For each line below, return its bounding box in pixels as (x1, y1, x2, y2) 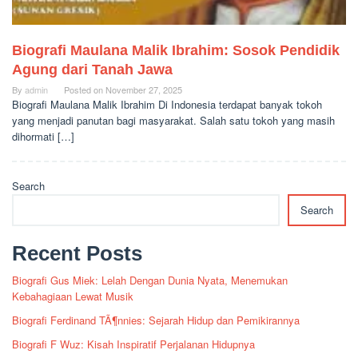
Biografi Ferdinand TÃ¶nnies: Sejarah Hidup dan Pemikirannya (12, 312, 300, 328)
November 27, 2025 (105, 83, 182, 97)
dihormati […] (12, 129, 74, 145)
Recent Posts (12, 241, 142, 266)
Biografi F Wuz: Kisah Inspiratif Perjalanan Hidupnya (12, 336, 255, 352)
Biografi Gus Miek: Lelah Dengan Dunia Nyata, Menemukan (12, 272, 288, 288)
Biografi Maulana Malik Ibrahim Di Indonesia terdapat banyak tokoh (12, 97, 322, 113)
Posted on (64, 83, 105, 97)
